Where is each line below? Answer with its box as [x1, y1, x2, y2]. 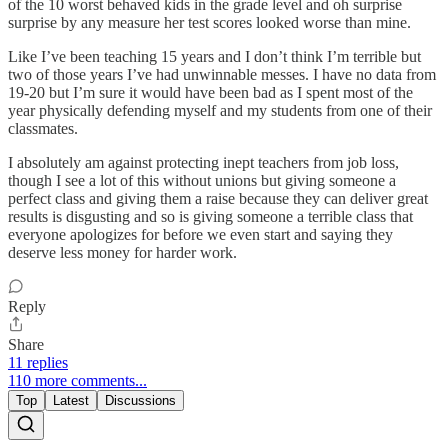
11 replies [8, 354, 68, 372]
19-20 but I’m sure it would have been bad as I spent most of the [8, 84, 413, 102]
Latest [53, 393, 89, 409]
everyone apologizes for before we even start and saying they [8, 226, 393, 244]
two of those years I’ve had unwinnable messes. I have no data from [8, 66, 436, 84]
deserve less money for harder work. [8, 244, 237, 262]
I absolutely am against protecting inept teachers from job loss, [8, 154, 399, 172]
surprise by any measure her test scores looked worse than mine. [8, 14, 411, 32]
